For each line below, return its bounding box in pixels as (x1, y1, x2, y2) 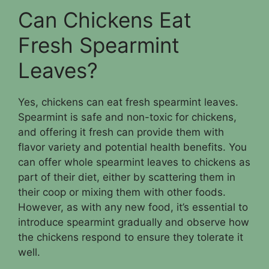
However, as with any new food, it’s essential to (18, 201, 248, 213)
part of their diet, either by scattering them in (18, 171, 235, 183)
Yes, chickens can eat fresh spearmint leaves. (18, 96, 238, 108)
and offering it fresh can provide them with (18, 126, 224, 138)
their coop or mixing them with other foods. (18, 186, 226, 198)
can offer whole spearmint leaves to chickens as (18, 156, 250, 168)
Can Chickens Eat (18, 7, 192, 32)
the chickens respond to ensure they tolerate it (18, 231, 243, 243)
